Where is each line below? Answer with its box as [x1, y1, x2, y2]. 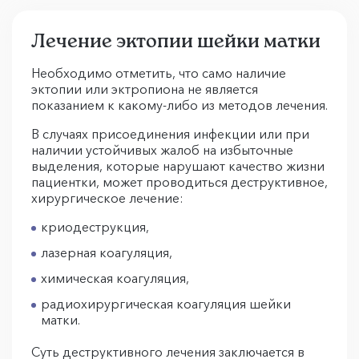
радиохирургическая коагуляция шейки [41, 295, 291, 312]
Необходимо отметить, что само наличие [31, 64, 286, 81]
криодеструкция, [41, 218, 149, 235]
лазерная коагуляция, [41, 244, 175, 260]
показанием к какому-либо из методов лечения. [31, 96, 328, 113]
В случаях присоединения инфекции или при [31, 125, 309, 142]
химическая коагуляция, [41, 269, 192, 286]
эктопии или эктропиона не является [31, 80, 258, 97]
